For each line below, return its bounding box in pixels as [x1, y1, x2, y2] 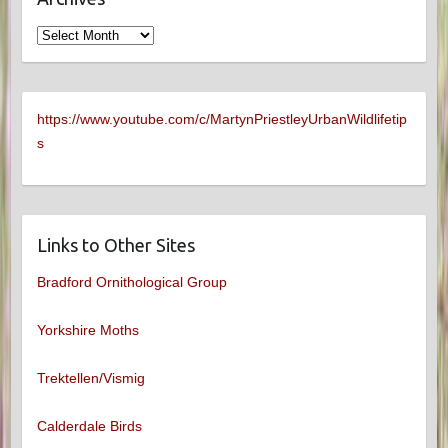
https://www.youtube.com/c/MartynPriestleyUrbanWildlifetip [36, 111, 407, 128]
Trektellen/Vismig [36, 370, 145, 387]
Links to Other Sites [36, 235, 195, 256]
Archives [35, 26, 90, 43]
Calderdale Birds [36, 418, 142, 435]
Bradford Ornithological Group [36, 274, 227, 291]
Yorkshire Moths [36, 322, 139, 339]
